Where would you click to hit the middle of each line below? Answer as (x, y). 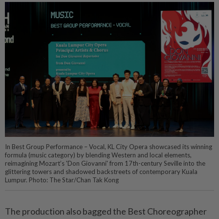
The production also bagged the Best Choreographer (106, 211)
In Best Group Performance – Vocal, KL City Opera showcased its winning (109, 147)
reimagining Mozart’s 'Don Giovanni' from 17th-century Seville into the (105, 164)
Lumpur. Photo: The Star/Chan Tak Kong (62, 180)
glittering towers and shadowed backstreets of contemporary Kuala (101, 172)
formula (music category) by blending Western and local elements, (98, 155)
